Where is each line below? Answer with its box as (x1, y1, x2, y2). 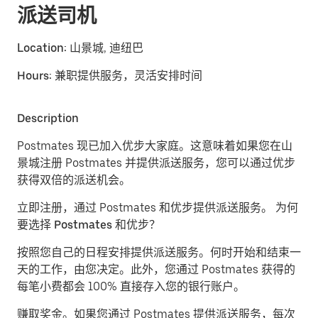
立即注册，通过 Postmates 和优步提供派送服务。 (17, 201, 275, 214)
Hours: (17, 69, 55, 82)
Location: (17, 41, 67, 55)
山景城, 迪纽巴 (67, 41, 143, 55)
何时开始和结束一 (210, 246, 301, 259)
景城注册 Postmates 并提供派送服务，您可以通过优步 (17, 156, 295, 170)
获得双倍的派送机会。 (17, 173, 131, 187)
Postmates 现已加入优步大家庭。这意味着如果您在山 (17, 139, 292, 153)
